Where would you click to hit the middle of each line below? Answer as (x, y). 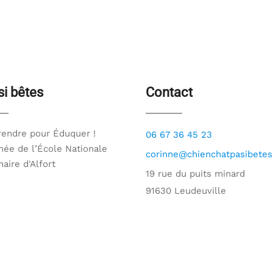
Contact (169, 93)
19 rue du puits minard (195, 174)
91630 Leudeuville (186, 191)
